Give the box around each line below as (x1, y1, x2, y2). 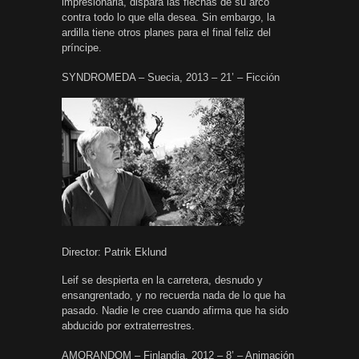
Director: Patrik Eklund (62, 245, 167, 258)
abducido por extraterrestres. (62, 319, 195, 332)
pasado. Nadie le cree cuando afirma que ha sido (62, 304, 288, 317)
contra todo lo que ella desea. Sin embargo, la (62, 10, 275, 23)
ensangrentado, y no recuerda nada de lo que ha (62, 288, 285, 301)
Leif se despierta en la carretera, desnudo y (62, 273, 263, 286)
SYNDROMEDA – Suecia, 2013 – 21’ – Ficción (62, 71, 280, 83)
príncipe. (62, 41, 102, 54)
